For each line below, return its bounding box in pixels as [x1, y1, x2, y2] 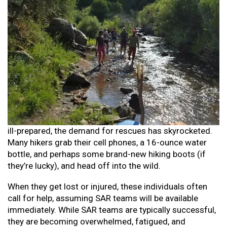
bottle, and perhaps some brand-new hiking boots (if [8, 148, 206, 159]
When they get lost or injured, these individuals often [8, 181, 207, 192]
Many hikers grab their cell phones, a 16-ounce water [8, 137, 207, 147]
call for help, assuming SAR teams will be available [8, 193, 198, 203]
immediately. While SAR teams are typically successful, [8, 204, 216, 215]
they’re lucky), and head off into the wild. [8, 160, 161, 171]
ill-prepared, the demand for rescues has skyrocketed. [8, 125, 212, 136]
